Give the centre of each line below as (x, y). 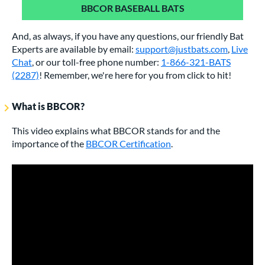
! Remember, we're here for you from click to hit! (135, 75)
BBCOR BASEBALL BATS (132, 8)
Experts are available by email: (74, 49)
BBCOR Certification (128, 143)
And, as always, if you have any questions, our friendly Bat (128, 36)
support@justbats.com (182, 49)
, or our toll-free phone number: (96, 62)
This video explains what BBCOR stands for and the (116, 130)
